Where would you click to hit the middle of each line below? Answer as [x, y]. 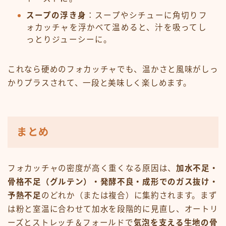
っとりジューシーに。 [69, 40]
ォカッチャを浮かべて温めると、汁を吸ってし [116, 28]
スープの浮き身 [56, 16]
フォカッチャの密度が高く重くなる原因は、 [92, 168]
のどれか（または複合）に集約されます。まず [129, 195]
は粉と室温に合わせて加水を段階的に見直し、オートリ [113, 209]
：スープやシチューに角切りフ [147, 16]
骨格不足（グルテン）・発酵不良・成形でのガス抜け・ [113, 182]
